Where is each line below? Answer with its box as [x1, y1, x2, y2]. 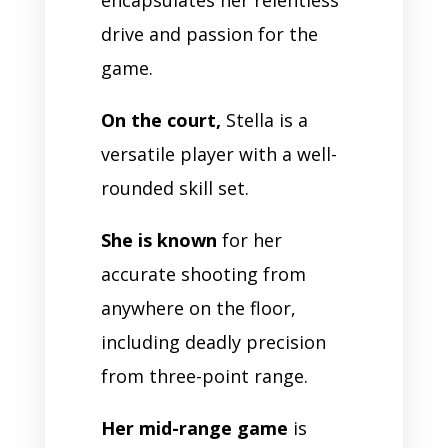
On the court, [100, 107, 221, 132]
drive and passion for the [100, 21, 318, 46]
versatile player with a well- [100, 141, 337, 166]
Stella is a [220, 107, 308, 132]
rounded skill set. [100, 175, 254, 200]
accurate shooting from [100, 261, 306, 286]
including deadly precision [100, 329, 326, 354]
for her [216, 227, 282, 252]
